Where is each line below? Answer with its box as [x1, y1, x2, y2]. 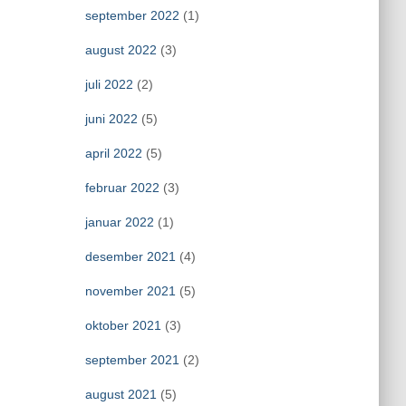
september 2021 [84, 353, 179, 367]
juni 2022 [84, 111, 138, 126]
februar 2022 [84, 180, 159, 195]
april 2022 [84, 146, 142, 160]
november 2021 [84, 284, 176, 298]
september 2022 [84, 8, 179, 23]
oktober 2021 [84, 318, 161, 333]
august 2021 [84, 387, 157, 401]
